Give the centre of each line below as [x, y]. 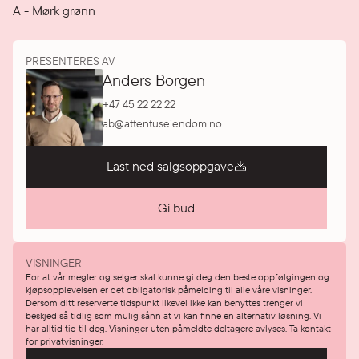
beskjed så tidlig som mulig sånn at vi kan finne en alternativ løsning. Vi [173, 315]
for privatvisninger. [65, 341]
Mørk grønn [64, 11]
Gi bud [176, 208]
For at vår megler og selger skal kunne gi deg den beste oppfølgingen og [177, 277]
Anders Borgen [154, 80]
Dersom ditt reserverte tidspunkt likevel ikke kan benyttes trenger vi [164, 303]
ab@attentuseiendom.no [162, 123]
